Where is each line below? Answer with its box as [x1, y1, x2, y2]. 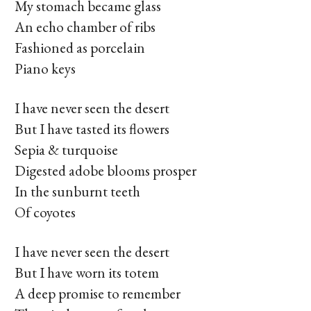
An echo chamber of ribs [15, 17, 155, 37]
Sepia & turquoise [15, 140, 118, 160]
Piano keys [15, 59, 76, 78]
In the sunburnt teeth [15, 182, 140, 201]
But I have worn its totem [15, 263, 159, 283]
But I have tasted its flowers [15, 119, 169, 139]
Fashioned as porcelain [15, 38, 145, 58]
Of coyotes [15, 203, 76, 222]
